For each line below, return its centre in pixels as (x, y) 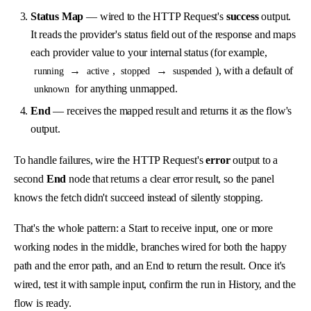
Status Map (57, 16)
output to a (254, 160)
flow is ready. (43, 303)
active (98, 71)
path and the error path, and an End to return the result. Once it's (150, 266)
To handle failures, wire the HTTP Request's (110, 160)
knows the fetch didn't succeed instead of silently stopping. (138, 197)
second (30, 178)
